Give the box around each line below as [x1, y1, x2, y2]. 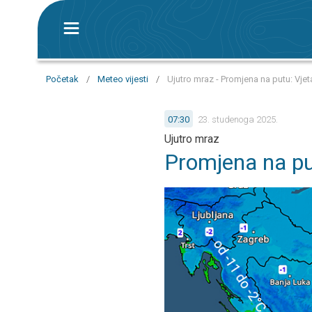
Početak [46, 74, 79, 84]
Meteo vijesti [97, 74, 148, 84]
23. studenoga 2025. [198, 114, 278, 125]
